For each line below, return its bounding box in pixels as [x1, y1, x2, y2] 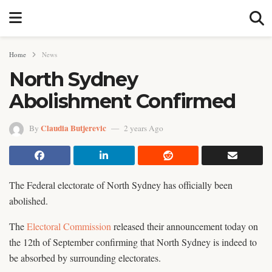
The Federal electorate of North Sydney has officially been [9, 178, 233, 191]
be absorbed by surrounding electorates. [9, 251, 161, 264]
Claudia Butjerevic [41, 121, 106, 134]
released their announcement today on [111, 219, 258, 233]
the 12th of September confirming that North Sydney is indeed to [9, 235, 257, 248]
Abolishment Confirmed [9, 89, 236, 113]
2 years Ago [124, 122, 163, 134]
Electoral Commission [27, 219, 111, 233]
